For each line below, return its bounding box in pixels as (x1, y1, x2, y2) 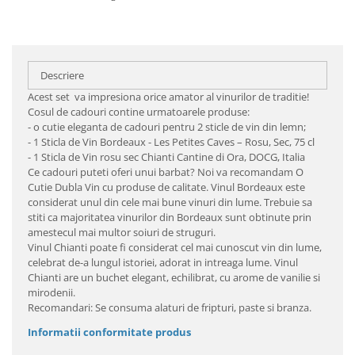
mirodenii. (28, 285, 75, 300)
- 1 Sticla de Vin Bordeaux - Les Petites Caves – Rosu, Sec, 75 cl (28, 135, 315, 149)
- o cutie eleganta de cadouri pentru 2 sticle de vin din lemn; (28, 120, 306, 134)
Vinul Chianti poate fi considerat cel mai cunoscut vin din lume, (28, 240, 322, 254)
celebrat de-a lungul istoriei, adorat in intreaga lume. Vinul (28, 255, 298, 269)
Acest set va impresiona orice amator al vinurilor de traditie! (28, 90, 309, 104)
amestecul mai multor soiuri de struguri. (28, 225, 216, 239)
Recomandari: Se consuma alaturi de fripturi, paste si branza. (28, 300, 311, 315)
